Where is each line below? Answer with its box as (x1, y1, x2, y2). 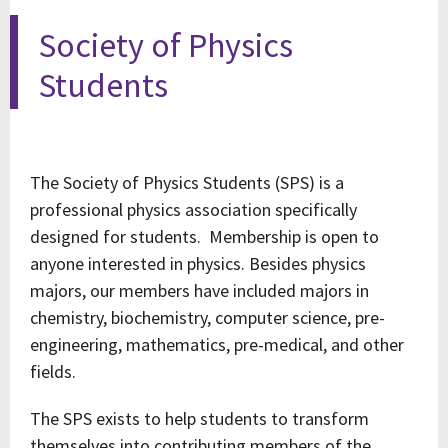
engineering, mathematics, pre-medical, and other (30, 333, 404, 356)
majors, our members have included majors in (30, 279, 369, 302)
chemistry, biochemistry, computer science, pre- (30, 306, 385, 329)
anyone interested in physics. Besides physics (30, 252, 366, 275)
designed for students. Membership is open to (30, 225, 379, 248)
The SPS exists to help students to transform (30, 407, 369, 430)
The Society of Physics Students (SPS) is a (30, 171, 344, 194)
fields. (30, 360, 76, 383)
